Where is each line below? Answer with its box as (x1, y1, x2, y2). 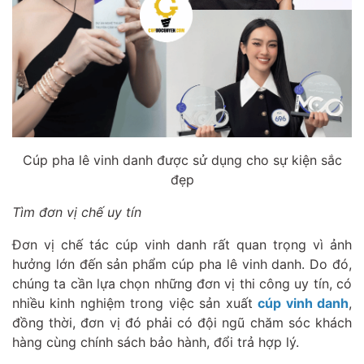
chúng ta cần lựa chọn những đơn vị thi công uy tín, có (12, 275, 352, 292)
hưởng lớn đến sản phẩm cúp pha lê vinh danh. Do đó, (12, 255, 352, 272)
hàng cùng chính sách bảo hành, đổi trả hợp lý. (12, 333, 299, 350)
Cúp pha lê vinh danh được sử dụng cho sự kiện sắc (22, 151, 342, 168)
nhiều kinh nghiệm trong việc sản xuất (12, 294, 258, 311)
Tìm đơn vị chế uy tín (12, 203, 141, 220)
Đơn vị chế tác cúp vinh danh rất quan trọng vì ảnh (12, 236, 352, 253)
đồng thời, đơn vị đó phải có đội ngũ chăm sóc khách (12, 314, 352, 331)
